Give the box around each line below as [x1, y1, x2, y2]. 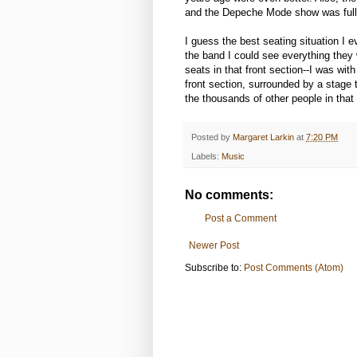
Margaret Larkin [233, 131, 294, 142]
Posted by [191, 131, 233, 142]
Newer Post [189, 239, 239, 251]
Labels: [191, 151, 222, 161]
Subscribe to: [185, 261, 244, 273]
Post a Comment [205, 212, 277, 224]
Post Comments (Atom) [244, 261, 343, 273]
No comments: [185, 187, 273, 202]
